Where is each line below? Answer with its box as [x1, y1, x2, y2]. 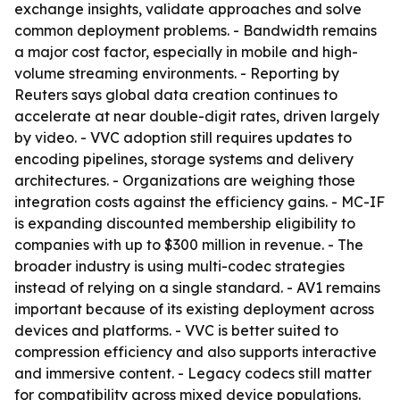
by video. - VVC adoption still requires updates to [14, 129, 352, 146]
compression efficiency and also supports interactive [14, 343, 377, 361]
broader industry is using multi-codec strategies [14, 257, 345, 275]
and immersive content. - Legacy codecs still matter [14, 364, 371, 382]
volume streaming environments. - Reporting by [14, 64, 339, 82]
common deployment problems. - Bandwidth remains [14, 21, 377, 39]
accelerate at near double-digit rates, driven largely [14, 107, 379, 125]
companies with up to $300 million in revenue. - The [14, 236, 363, 254]
